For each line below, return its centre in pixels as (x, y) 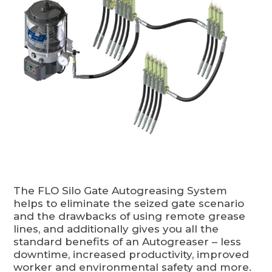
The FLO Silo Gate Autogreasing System (121, 190)
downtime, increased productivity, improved (131, 254)
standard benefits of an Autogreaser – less (127, 241)
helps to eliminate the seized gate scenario (129, 203)
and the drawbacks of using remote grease (130, 216)
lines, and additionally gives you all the (116, 229)
